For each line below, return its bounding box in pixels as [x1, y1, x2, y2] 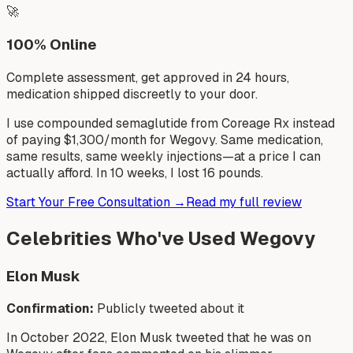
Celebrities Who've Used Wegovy [6, 225, 315, 251]
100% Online [6, 35, 97, 55]
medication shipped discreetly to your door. [6, 85, 258, 102]
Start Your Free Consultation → [6, 193, 186, 210]
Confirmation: [6, 300, 94, 318]
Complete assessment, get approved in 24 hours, [6, 69, 289, 86]
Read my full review [186, 193, 302, 210]
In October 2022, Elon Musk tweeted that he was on [6, 329, 311, 347]
